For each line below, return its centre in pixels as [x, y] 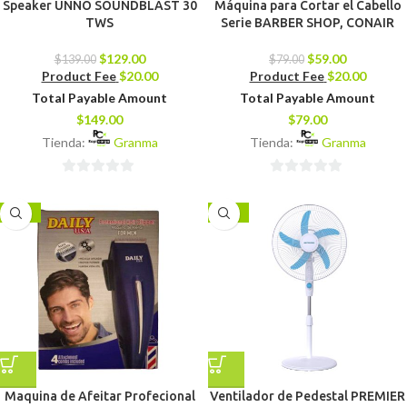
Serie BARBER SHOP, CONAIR [308, 23]
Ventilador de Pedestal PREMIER [308, 396]
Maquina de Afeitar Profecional [99, 396]
